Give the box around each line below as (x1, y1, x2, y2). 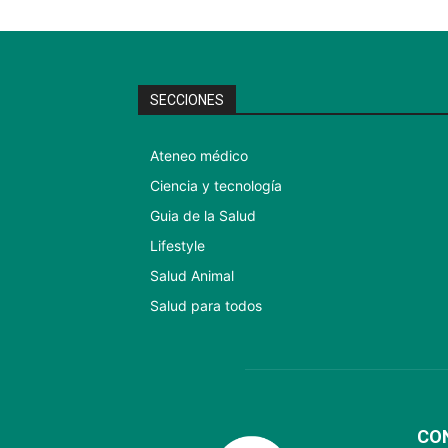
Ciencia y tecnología (150, 177, 282, 194)
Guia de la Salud (150, 207, 256, 224)
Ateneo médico (150, 147, 248, 164)
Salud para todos (150, 297, 262, 314)
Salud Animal (150, 267, 234, 284)
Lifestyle (150, 237, 205, 254)
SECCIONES (150, 92, 224, 108)
